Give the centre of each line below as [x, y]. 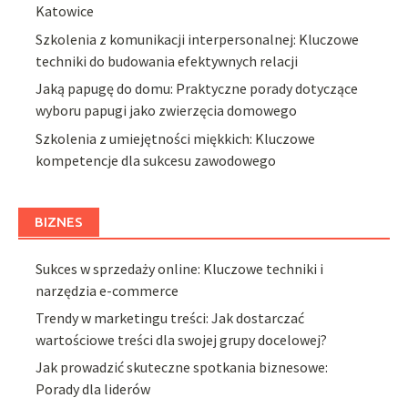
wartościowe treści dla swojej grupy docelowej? [182, 339]
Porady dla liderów [93, 389]
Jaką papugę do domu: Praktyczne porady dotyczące [197, 89]
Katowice [65, 11]
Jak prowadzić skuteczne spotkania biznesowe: [182, 367]
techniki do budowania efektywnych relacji [167, 61]
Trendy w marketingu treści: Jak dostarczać [170, 317]
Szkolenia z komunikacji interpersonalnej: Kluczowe [198, 39]
